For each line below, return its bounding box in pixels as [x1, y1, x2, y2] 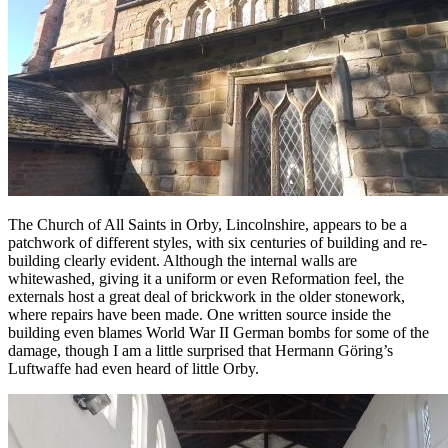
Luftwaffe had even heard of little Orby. [8, 359, 259, 377]
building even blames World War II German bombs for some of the [8, 323, 429, 341]
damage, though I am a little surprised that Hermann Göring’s [8, 341, 393, 359]
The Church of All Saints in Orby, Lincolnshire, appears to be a [8, 215, 407, 233]
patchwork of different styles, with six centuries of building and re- [8, 233, 427, 251]
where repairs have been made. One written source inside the [8, 305, 391, 323]
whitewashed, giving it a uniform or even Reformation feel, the [8, 269, 404, 287]
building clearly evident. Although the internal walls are [8, 251, 357, 269]
